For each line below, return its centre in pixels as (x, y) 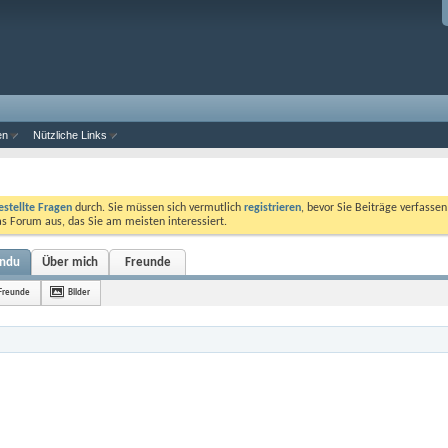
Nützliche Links (70, 135)
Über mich (70, 262)
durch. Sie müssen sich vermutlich (158, 208)
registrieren (272, 208)
